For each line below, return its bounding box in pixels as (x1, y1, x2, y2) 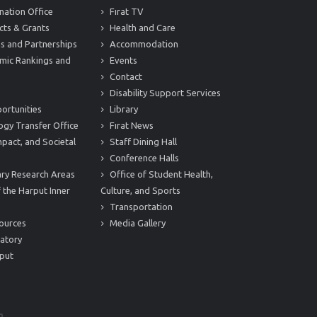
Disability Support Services (108, 88, 221, 98)
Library (108, 104, 138, 114)
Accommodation (108, 39, 178, 49)
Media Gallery (108, 218, 166, 228)
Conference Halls (108, 153, 179, 163)
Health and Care (108, 23, 175, 33)
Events (108, 55, 137, 65)
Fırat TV (108, 6, 144, 16)
